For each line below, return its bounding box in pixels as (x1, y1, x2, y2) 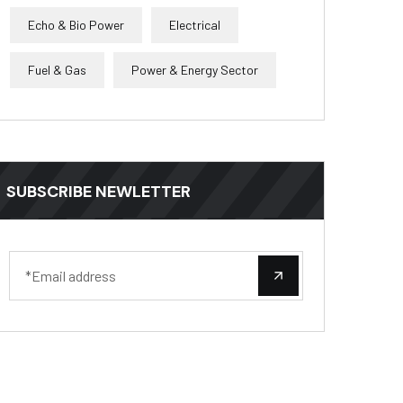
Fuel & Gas (28, 62, 86, 78)
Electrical (169, 17, 220, 33)
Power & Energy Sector (131, 62, 258, 78)
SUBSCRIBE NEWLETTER (6, 181, 191, 203)
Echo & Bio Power (28, 17, 124, 33)
